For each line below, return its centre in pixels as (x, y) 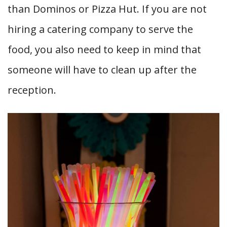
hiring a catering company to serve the (100, 29)
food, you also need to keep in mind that (104, 49)
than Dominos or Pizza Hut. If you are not (107, 9)
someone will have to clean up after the (102, 69)
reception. (32, 90)
